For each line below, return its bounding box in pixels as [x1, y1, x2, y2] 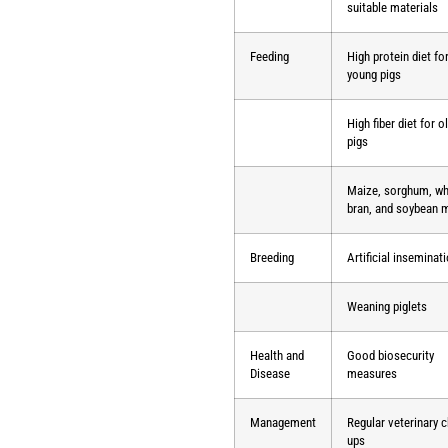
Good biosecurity [347, 348, 434, 364]
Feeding [250, 49, 289, 65]
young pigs [347, 67, 401, 83]
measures [347, 366, 397, 382]
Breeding [250, 250, 294, 266]
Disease [250, 366, 290, 382]
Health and [250, 348, 304, 364]
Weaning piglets [347, 299, 427, 315]
